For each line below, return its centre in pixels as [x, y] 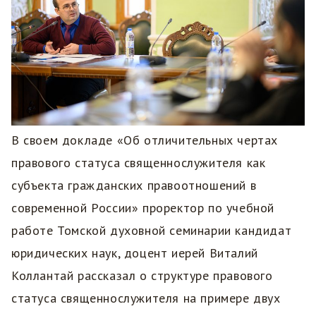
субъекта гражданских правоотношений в [134, 186]
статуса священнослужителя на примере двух [146, 298]
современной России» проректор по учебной [143, 208]
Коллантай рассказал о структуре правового [142, 276]
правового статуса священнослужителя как [139, 163]
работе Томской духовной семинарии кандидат [152, 231]
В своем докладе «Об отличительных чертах [145, 140]
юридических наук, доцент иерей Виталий [135, 253]
